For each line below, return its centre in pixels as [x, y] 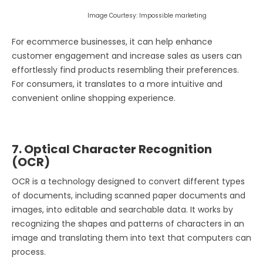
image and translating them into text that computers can [131, 238]
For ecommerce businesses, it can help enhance [112, 42]
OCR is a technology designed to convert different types [128, 182]
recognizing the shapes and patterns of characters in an [128, 224]
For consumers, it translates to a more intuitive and [117, 84]
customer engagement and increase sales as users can [127, 56]
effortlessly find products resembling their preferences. [125, 70]
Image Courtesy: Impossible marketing [109, 16]
